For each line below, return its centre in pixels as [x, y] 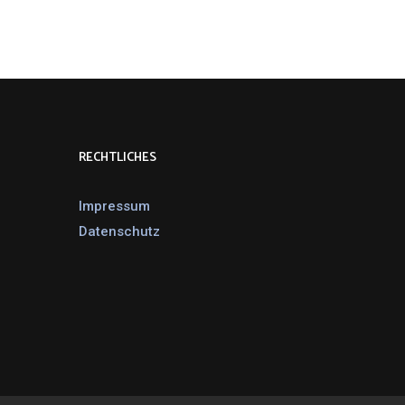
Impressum [114, 206]
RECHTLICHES [118, 157]
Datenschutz [119, 231]
